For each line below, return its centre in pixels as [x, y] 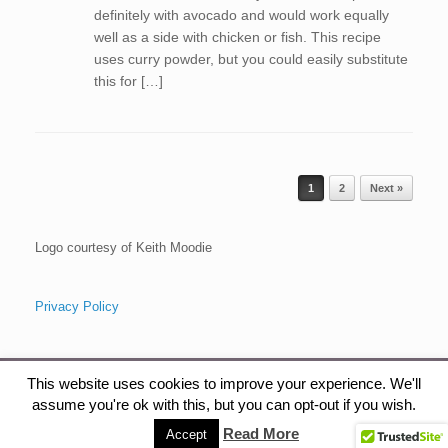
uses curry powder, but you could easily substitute [250, 59]
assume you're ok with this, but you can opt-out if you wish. [224, 404]
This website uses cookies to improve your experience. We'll [224, 384]
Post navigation [80, 182]
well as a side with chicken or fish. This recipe [237, 37]
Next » [386, 188]
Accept [186, 434]
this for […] [128, 81]
